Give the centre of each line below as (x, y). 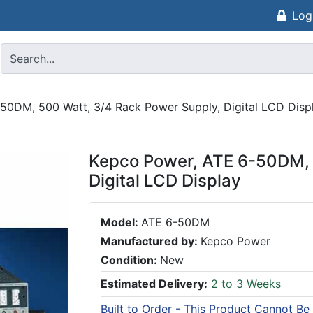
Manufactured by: (151, 241)
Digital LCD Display (165, 181)
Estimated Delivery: (154, 284)
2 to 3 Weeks (244, 284)
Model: (121, 222)
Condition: (130, 260)
